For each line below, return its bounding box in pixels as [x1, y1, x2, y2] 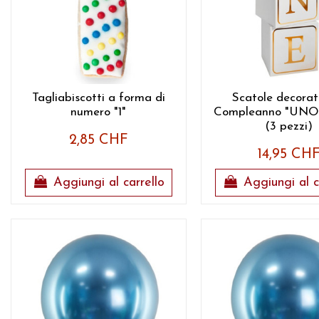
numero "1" [70, 105, 127, 118]
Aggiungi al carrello [53, 176, 164, 189]
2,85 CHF [68, 132, 128, 147]
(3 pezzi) [264, 120, 313, 132]
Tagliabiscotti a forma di [31, 91, 165, 104]
